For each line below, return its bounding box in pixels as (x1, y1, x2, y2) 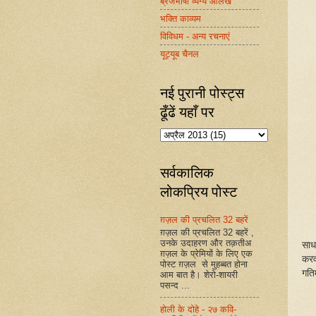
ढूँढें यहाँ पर (160, 102, 214, 121)
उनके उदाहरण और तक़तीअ (160, 237, 251, 248)
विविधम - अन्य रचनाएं (160, 30, 230, 42)
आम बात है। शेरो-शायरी (160, 269, 241, 280)
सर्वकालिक (160, 163, 214, 182)
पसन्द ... (160, 279, 190, 291)
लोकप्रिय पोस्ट (160, 182, 237, 201)
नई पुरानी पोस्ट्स (160, 83, 244, 102)
